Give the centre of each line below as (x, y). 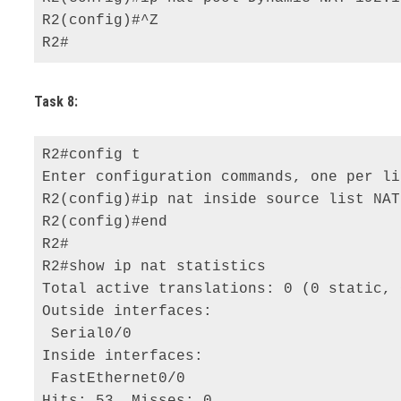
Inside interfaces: (128, 356)
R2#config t (96, 154)
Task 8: (56, 101)
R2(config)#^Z (105, 21)
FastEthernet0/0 (119, 378)
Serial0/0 (92, 333)
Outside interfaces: (132, 311)
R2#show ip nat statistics (159, 266)
